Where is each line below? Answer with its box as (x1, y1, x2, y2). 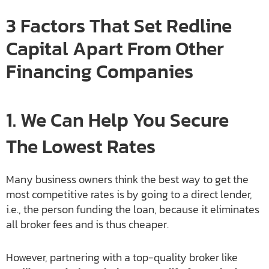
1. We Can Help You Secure (6, 106, 229, 135)
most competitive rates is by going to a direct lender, (6, 186, 252, 203)
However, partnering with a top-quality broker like (6, 249, 238, 266)
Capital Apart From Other (6, 34, 224, 64)
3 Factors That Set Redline (6, 11, 232, 41)
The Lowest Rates (6, 132, 156, 162)
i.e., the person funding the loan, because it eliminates (6, 201, 259, 218)
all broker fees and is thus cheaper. (6, 216, 169, 233)
